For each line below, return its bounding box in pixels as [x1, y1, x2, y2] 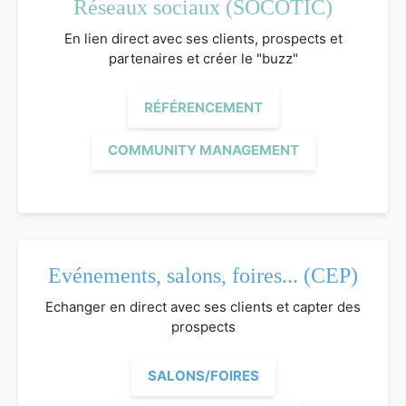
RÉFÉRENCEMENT [143, 99, 263, 117]
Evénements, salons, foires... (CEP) [48, 263, 358, 287]
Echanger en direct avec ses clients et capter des [45, 297, 361, 315]
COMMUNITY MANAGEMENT [107, 141, 299, 159]
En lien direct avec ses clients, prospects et [63, 29, 343, 47]
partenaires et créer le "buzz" [108, 49, 298, 67]
